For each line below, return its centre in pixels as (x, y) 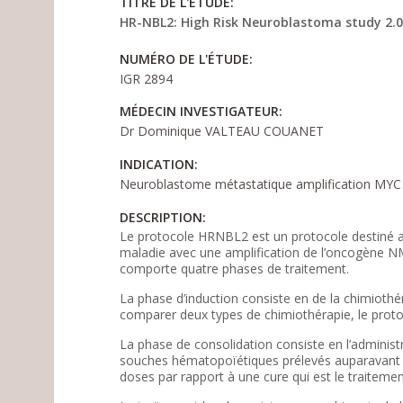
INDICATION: (161, 165)
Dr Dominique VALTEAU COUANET (222, 131)
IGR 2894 (147, 79)
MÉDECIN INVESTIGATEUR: (203, 112)
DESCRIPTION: (165, 218)
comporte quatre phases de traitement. (235, 269)
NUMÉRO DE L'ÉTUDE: (188, 59)
